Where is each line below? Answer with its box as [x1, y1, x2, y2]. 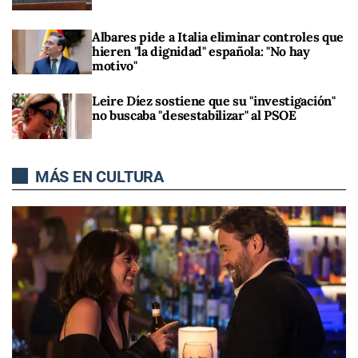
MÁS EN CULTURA [31, 166, 164, 186]
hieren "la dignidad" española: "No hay [92, 43, 310, 60]
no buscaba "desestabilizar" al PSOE [92, 107, 296, 124]
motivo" [92, 58, 137, 74]
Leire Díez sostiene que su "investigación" [92, 93, 336, 109]
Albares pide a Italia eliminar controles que [92, 29, 344, 46]
